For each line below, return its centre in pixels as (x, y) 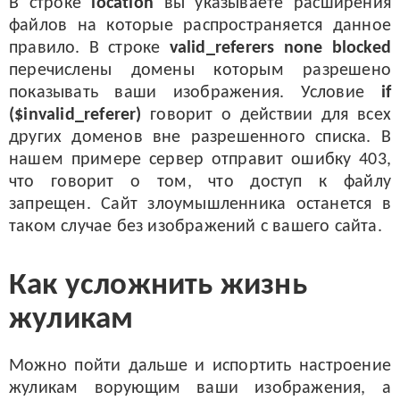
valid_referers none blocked (280, 48)
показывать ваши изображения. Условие (195, 93)
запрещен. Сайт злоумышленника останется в (200, 204)
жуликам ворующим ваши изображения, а (200, 388)
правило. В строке (89, 48)
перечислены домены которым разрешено (200, 71)
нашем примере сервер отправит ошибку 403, (200, 160)
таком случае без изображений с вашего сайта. (196, 227)
